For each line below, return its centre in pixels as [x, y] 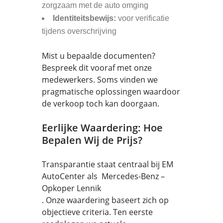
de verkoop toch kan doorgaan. [101, 104]
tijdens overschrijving [79, 31]
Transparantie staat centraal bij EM [108, 164]
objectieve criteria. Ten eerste [97, 212]
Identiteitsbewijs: [84, 18]
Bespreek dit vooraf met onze [97, 68]
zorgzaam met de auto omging [95, 5]
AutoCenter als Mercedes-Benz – [103, 176]
